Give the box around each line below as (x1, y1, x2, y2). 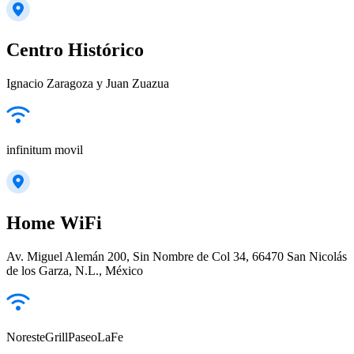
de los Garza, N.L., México (6, 264, 143, 278)
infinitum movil (6, 143, 83, 157)
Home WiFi (6, 213, 102, 234)
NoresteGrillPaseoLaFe (6, 330, 123, 345)
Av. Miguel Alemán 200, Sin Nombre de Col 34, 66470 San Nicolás (6, 250, 347, 264)
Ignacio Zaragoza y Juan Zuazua (6, 77, 169, 91)
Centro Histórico (6, 40, 144, 61)
